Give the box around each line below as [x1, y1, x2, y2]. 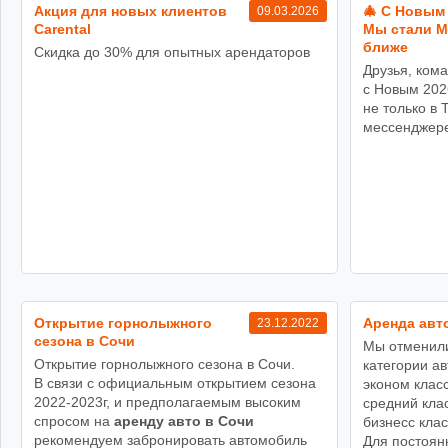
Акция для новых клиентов [34, 2, 227, 19]
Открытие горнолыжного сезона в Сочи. [34, 355, 295, 372]
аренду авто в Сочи [114, 412, 254, 429]
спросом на [34, 412, 114, 429]
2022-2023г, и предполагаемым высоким [34, 393, 301, 410]
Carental [34, 20, 91, 37]
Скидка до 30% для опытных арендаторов [34, 43, 310, 60]
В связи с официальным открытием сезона [34, 374, 316, 391]
